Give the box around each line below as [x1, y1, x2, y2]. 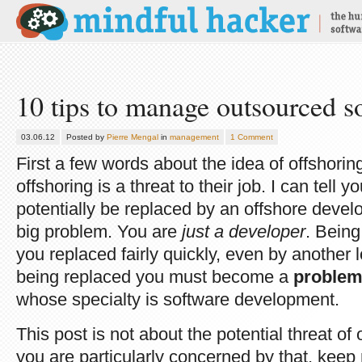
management [170, 133, 219, 141]
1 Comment [230, 133, 273, 141]
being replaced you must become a [16, 267, 293, 287]
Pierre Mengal [107, 133, 158, 141]
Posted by [66, 133, 107, 141]
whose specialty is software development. [16, 289, 339, 309]
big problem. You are [16, 221, 182, 242]
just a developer [182, 221, 305, 242]
